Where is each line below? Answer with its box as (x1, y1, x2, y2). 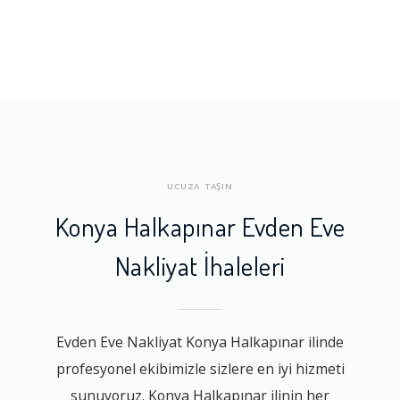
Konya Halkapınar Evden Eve (54, 209, 346, 244)
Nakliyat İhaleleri (114, 248, 286, 283)
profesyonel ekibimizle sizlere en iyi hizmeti (55, 358, 345, 379)
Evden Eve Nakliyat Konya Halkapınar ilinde (56, 331, 344, 352)
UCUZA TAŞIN (167, 180, 233, 192)
